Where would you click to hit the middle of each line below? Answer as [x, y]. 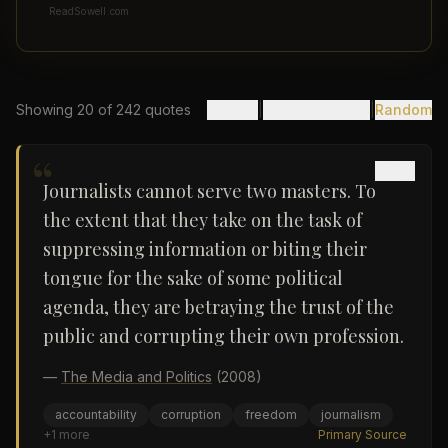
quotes [166, 109]
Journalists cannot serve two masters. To [209, 191]
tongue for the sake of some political [193, 278]
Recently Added [316, 109]
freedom [271, 414]
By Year [232, 109]
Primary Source [362, 434]
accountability [96, 414]
